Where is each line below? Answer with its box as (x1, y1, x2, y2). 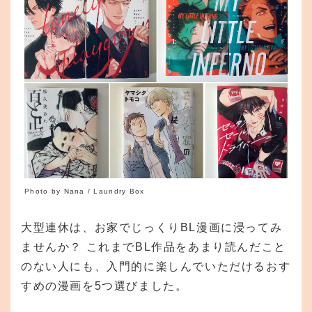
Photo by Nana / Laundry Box (24, 187, 145, 195)
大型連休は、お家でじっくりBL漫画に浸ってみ (21, 221, 283, 233)
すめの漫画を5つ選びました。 (21, 279, 188, 292)
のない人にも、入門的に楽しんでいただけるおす (21, 260, 291, 272)
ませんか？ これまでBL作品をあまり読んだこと (21, 240, 286, 253)
